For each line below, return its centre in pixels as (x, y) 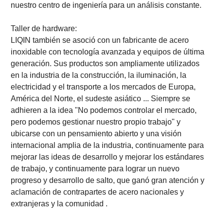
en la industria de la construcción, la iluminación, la (99, 75)
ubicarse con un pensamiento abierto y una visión (96, 133)
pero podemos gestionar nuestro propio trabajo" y (96, 122)
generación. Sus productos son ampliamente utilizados (105, 63)
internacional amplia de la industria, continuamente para (108, 145)
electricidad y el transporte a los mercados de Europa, (103, 87)
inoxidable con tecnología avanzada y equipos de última (108, 52)
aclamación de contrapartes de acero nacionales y (98, 192)
